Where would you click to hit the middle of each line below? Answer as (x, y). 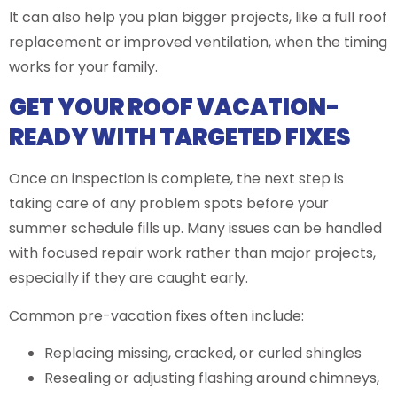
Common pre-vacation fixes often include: (156, 315)
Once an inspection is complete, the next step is (176, 179)
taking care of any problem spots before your (169, 204)
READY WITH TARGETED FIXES (180, 138)
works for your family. (83, 66)
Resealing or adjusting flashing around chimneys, (212, 378)
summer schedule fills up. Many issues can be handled (195, 229)
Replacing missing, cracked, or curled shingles (206, 354)
